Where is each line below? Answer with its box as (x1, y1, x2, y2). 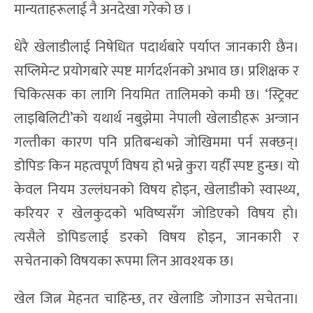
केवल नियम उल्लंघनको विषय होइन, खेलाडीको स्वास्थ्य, (14, 178, 299, 203)
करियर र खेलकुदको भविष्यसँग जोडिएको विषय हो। (14, 202, 299, 226)
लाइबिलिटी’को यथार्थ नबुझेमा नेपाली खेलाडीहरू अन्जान (14, 107, 299, 131)
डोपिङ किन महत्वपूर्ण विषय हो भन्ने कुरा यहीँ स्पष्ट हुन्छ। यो (14, 154, 299, 179)
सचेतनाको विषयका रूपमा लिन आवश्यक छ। (14, 249, 235, 274)
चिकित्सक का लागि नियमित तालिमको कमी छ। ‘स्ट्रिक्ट (14, 83, 299, 108)
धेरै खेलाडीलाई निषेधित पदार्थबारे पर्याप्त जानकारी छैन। (14, 36, 299, 60)
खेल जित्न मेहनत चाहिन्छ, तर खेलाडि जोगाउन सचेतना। (14, 287, 299, 312)
